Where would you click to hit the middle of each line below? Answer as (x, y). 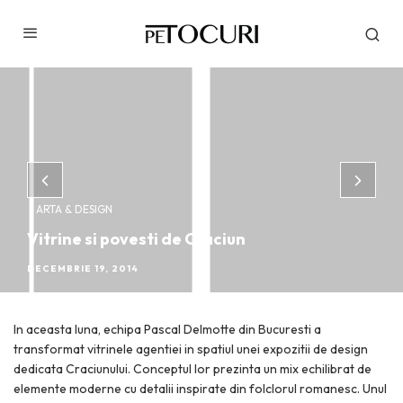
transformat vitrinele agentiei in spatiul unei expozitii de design (191, 349)
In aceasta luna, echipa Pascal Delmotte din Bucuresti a (167, 329)
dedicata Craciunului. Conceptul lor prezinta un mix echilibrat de (193, 369)
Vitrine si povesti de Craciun (136, 239)
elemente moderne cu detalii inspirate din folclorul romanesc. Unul (200, 389)
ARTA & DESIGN (74, 209)
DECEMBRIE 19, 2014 (83, 269)
